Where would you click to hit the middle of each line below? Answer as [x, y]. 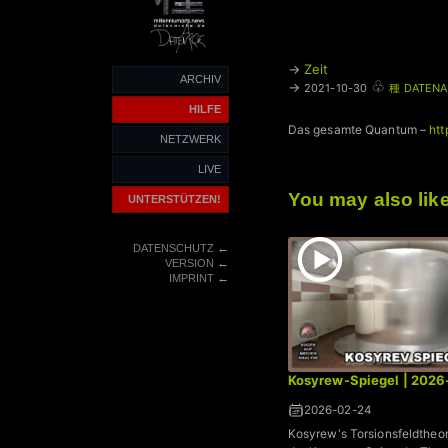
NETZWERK [190, 139]
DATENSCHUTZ [173, 248]
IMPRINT [191, 278]
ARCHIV [200, 79]
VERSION [189, 263]
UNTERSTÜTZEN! [174, 199]
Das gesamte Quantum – [358, 130]
